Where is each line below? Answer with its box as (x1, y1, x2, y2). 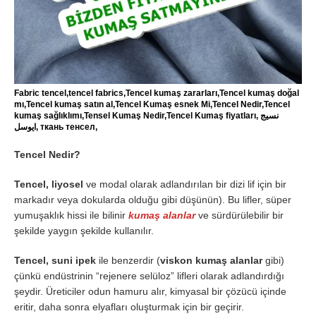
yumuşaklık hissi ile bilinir (14, 209, 128, 221)
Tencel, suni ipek (14, 254, 96, 266)
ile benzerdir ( (96, 254, 160, 266)
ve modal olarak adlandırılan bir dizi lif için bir (83, 178, 286, 190)
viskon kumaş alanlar (160, 254, 262, 266)
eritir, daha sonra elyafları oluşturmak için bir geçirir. (14, 300, 244, 312)
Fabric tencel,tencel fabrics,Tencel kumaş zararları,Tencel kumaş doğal (14, 87, 299, 98)
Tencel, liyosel (14, 178, 83, 190)
